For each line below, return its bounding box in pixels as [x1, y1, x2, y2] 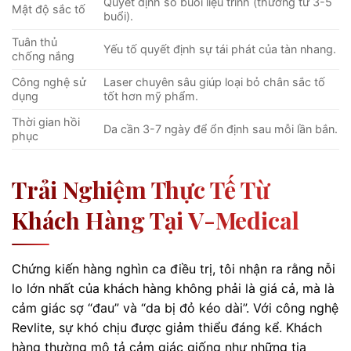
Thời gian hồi [12, 114, 80, 128]
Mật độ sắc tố [12, 2, 85, 16]
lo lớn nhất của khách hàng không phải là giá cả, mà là [12, 280, 335, 296]
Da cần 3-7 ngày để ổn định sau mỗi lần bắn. [103, 121, 338, 136]
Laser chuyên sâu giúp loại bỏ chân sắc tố [103, 74, 326, 89]
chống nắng [12, 49, 74, 63]
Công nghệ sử [12, 74, 86, 89]
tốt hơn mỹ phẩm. [103, 89, 199, 103]
